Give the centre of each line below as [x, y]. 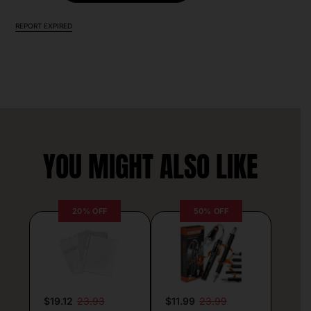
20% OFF [90, 211]
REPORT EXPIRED [43, 25]
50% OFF [211, 211]
